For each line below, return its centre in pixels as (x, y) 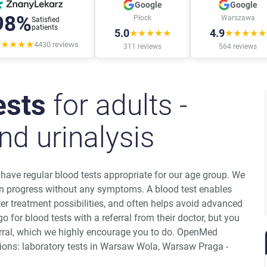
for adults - (117, 105)
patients (45, 27)
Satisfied (46, 20)
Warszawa (238, 18)
